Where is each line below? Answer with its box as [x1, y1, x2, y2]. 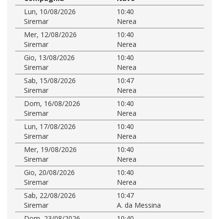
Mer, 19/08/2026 [24, 144, 77, 154]
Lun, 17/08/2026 [24, 121, 76, 131]
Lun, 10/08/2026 [24, 6, 76, 16]
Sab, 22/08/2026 [24, 190, 76, 200]
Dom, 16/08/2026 [24, 98, 80, 108]
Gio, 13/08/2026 [24, 52, 75, 62]
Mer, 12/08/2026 [24, 29, 77, 39]
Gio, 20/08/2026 [24, 167, 75, 177]
